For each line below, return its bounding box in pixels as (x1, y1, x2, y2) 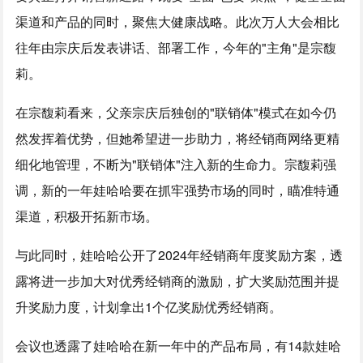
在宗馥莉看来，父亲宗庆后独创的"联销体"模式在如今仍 (15, 103, 337, 122)
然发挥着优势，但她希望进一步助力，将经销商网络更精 (15, 129, 340, 147)
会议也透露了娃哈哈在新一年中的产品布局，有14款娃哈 (15, 336, 342, 355)
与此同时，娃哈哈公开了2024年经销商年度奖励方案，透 (15, 246, 344, 264)
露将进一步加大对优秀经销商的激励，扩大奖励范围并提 (15, 271, 340, 290)
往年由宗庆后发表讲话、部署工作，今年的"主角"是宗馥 (15, 38, 337, 57)
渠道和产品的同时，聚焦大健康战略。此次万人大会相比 (15, 12, 340, 31)
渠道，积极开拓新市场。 (15, 207, 159, 225)
